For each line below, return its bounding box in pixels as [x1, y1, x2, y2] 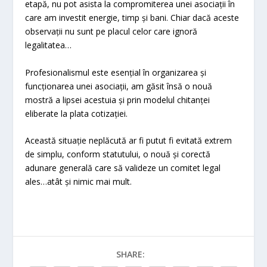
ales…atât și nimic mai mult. [25, 175, 132, 187]
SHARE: [116, 248, 145, 260]
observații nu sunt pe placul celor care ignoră [25, 26, 198, 38]
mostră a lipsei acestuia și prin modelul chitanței [25, 94, 210, 105]
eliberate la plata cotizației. [25, 107, 128, 119]
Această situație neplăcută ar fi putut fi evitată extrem [25, 134, 232, 146]
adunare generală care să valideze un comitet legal [25, 162, 221, 173]
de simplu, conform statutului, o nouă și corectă [25, 148, 211, 160]
